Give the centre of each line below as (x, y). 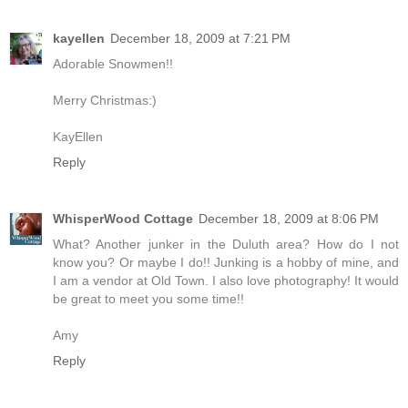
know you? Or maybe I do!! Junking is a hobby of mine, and (226, 262)
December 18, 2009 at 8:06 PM (289, 218)
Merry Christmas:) (105, 100)
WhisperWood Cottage (123, 218)
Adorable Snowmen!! (113, 63)
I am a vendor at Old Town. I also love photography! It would (226, 280)
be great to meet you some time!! (148, 298)
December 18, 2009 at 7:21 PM (200, 38)
